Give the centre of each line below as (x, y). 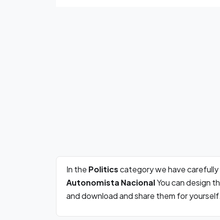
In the (77, 169)
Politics (104, 169)
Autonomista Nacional (111, 182)
